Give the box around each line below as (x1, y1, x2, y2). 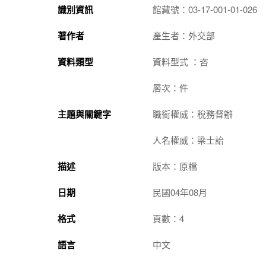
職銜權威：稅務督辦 (153, 107, 233, 120)
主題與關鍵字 (58, 107, 111, 121)
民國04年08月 (153, 185, 207, 198)
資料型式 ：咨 (153, 55, 208, 68)
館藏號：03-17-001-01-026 (153, 2, 257, 15)
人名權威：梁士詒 (153, 133, 224, 146)
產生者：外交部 (153, 28, 215, 42)
